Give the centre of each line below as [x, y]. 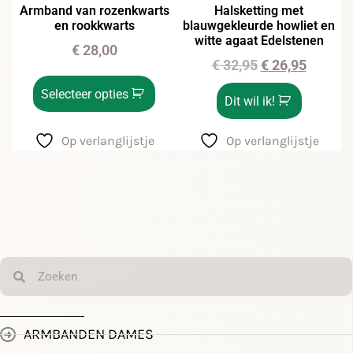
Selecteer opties [85, 94]
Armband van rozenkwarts [94, 11]
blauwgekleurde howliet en [259, 26]
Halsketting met [259, 11]
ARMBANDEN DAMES [89, 334]
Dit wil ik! [249, 101]
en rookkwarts [94, 26]
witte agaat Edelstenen [259, 41]
